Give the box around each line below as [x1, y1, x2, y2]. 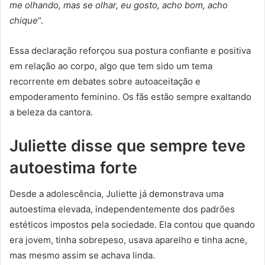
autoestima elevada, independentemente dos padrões [9, 203, 235, 215]
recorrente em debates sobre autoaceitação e [9, 75, 201, 87]
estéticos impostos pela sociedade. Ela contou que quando [9, 219, 255, 231]
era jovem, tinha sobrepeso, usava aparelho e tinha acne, [9, 234, 247, 246]
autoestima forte [9, 157, 137, 177]
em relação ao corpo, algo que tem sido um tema [9, 60, 212, 72]
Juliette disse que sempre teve [9, 135, 245, 156]
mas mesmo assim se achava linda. [9, 250, 155, 261]
